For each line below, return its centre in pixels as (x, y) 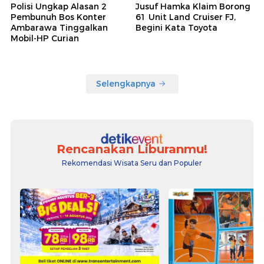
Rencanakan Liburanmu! (132, 149)
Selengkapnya (126, 83)
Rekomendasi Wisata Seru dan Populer (132, 163)
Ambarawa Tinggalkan (59, 27)
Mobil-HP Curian (45, 38)
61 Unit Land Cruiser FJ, (186, 17)
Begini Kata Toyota (176, 27)
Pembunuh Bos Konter (58, 17)
